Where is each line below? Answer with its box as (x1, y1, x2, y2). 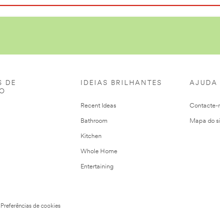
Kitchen (81, 133, 102, 140)
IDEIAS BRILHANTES (81, 80, 162, 87)
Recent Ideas (81, 103, 116, 110)
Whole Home (81, 148, 117, 155)
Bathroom (81, 118, 108, 125)
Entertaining (81, 164, 113, 170)
